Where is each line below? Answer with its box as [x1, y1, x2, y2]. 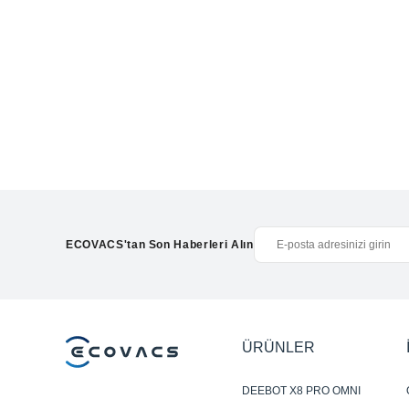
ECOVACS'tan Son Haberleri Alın [66, 237, 254, 251]
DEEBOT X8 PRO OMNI [241, 384, 361, 397]
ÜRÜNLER [241, 340, 315, 355]
